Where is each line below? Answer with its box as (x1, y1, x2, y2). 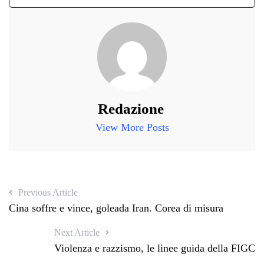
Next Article (54, 227, 100, 238)
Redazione (97, 101, 164, 117)
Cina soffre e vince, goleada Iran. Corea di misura (9, 202, 223, 214)
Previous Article (18, 187, 78, 198)
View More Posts (95, 121, 169, 134)
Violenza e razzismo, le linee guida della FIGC (54, 242, 255, 255)
